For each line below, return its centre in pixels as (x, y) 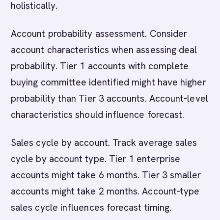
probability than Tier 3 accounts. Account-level (110, 98)
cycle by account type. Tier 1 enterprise (96, 159)
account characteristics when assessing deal (104, 50)
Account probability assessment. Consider (99, 34)
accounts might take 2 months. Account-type (105, 191)
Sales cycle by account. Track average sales (104, 143)
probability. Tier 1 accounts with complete (100, 66)
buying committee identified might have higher (109, 82)
